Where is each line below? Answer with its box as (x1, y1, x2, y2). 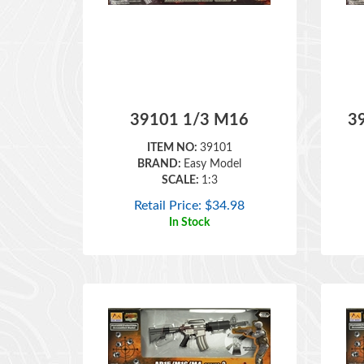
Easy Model (184, 135, 242, 146)
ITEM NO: (146, 119, 200, 130)
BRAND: (137, 135, 184, 146)
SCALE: (161, 151, 201, 162)
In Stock (169, 193, 210, 205)
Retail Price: (134, 175, 202, 188)
